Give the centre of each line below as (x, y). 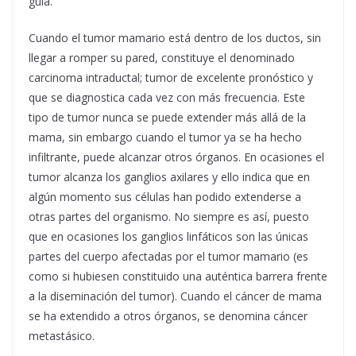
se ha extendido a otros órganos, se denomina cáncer (168, 315)
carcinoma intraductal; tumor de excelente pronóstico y (171, 77)
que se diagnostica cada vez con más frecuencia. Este (167, 97)
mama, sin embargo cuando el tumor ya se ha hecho (165, 137)
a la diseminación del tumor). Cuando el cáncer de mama (175, 296)
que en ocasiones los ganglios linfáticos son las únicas (168, 236)
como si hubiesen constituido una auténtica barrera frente (178, 276)
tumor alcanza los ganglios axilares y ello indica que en (169, 176)
